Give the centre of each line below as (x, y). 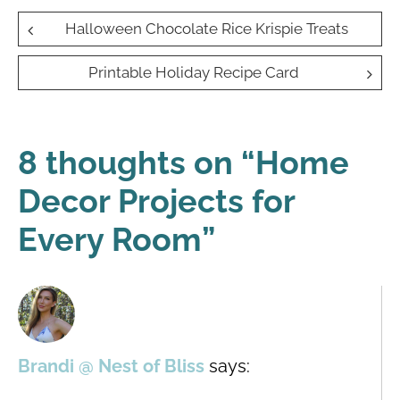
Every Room (110, 239)
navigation (95, 64)
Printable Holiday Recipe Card (193, 72)
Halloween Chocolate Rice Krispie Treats (207, 28)
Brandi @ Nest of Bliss (111, 366)
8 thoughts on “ (137, 162)
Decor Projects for (156, 200)
